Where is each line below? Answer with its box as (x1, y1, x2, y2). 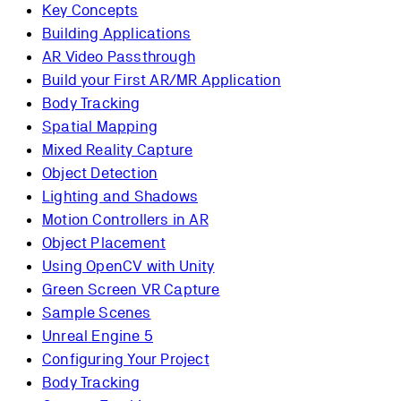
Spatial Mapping (42, 117, 158, 136)
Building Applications (42, 24, 192, 43)
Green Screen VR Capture (42, 280, 220, 299)
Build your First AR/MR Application (42, 71, 281, 90)
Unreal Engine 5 (42, 327, 153, 346)
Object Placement (42, 234, 166, 252)
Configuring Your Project (42, 350, 209, 369)
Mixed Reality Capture (42, 141, 193, 159)
